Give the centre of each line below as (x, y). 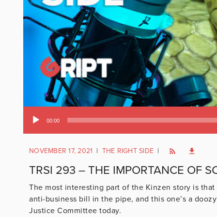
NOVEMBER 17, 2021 (61, 151)
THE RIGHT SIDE (128, 151)
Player (33, 127)
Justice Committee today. (75, 210)
